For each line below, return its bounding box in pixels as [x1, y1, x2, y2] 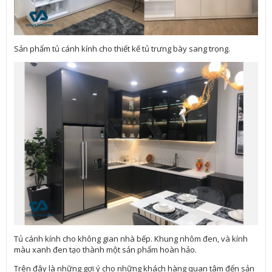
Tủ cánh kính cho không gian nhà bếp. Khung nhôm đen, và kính [14, 233, 248, 245]
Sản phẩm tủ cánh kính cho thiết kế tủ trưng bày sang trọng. [14, 42, 233, 54]
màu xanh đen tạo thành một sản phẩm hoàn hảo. [14, 244, 199, 256]
